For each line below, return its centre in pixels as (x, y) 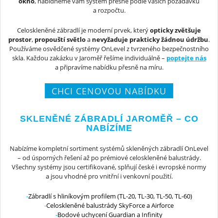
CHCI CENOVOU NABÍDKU (109, 91)
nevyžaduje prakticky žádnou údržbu (150, 40)
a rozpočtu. (109, 10)
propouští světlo (60, 40)
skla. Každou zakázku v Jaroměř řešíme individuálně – (89, 58)
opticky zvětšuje (175, 30)
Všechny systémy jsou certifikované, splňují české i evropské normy (109, 167)
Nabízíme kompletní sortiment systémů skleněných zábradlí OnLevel (109, 148)
